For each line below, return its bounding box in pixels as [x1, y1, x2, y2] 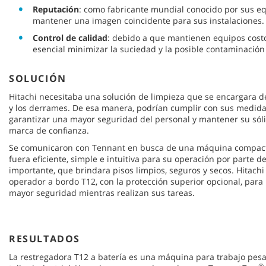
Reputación [33, 4, 79, 15]
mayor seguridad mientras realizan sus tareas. [9, 187, 195, 199]
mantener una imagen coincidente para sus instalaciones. [33, 15, 264, 27]
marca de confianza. [9, 125, 89, 137]
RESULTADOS [9, 232, 80, 246]
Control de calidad [33, 32, 107, 44]
